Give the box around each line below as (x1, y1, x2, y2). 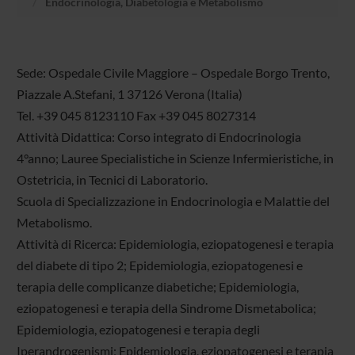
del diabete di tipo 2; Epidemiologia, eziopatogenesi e (16, 258, 303, 273)
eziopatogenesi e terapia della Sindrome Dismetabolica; (16, 300, 316, 316)
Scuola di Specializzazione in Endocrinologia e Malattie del (16, 193, 330, 209)
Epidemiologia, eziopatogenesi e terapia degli (16, 322, 260, 338)
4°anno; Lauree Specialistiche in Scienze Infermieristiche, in (16, 151, 334, 166)
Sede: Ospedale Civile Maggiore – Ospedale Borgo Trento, (16, 65, 330, 81)
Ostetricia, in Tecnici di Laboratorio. (16, 172, 208, 188)
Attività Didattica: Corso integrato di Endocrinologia (16, 129, 301, 145)
